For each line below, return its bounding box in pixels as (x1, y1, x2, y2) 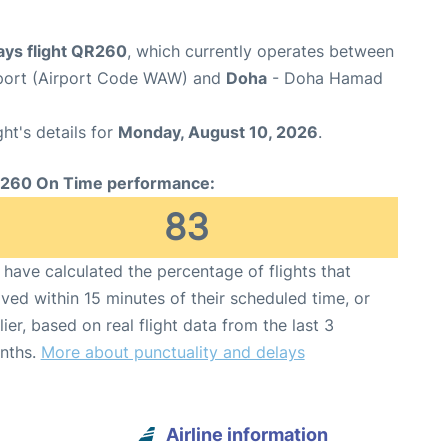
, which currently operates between (127, 40, 394, 61)
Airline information (166, 423, 329, 445)
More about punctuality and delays (40, 341, 305, 362)
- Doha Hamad (267, 67, 383, 88)
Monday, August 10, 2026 (118, 121, 318, 142)
